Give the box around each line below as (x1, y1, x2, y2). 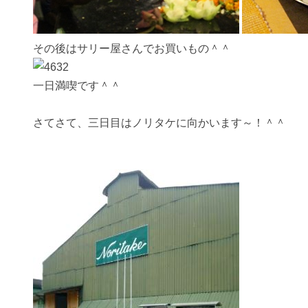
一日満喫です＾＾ (33, 80, 121, 92)
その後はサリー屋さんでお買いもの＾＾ (33, 43, 231, 55)
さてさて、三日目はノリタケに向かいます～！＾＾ (33, 117, 286, 129)
